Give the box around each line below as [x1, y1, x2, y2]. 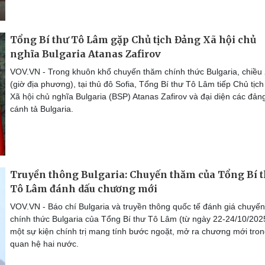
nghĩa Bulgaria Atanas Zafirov [10, 48, 161, 60]
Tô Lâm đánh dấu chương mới [10, 183, 157, 195]
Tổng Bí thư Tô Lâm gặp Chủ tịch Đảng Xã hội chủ [10, 34, 256, 46]
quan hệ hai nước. [10, 239, 79, 248]
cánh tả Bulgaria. [10, 104, 73, 114]
